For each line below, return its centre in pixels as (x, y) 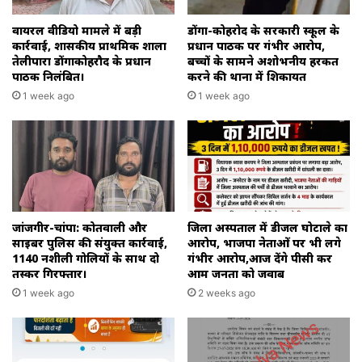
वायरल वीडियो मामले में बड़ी (77, 30)
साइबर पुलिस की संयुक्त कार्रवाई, (90, 243)
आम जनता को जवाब (236, 274)
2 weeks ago (227, 293)
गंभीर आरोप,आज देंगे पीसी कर (260, 259)
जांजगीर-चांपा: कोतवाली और (80, 228)
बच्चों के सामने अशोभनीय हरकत (263, 61)
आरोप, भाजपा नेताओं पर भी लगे (264, 243)
